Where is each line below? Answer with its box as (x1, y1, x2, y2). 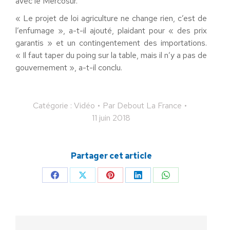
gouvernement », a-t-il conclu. (15, 62, 122, 73)
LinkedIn (137, 207, 166, 218)
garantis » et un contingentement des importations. (15, 37, 207, 48)
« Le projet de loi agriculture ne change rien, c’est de (15, 12, 207, 24)
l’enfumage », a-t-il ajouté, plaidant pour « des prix (15, 25, 207, 36)
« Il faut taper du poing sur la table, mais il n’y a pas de (15, 49, 207, 61)
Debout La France (117, 100, 182, 111)
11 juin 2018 (92, 112, 130, 123)
